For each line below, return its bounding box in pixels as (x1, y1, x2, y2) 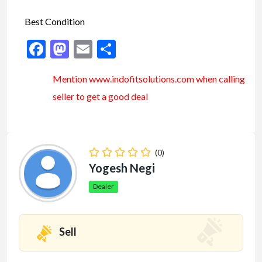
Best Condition (25, 16, 87, 27)
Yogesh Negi (89, 161, 155, 175)
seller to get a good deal (53, 91, 148, 102)
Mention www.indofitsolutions (53, 73, 175, 85)
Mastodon (69, 37, 151, 61)
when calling (194, 73, 245, 85)
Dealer (93, 182, 115, 191)
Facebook (46, 37, 123, 61)
